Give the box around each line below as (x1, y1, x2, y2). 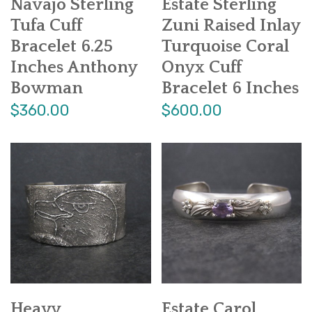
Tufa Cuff (10, 16, 82, 36)
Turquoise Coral (161, 37, 289, 57)
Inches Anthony (10, 58, 137, 78)
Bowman (10, 79, 83, 99)
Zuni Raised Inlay (161, 16, 300, 36)
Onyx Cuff (161, 58, 242, 78)
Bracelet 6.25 (10, 37, 113, 57)
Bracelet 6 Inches (161, 79, 299, 99)
